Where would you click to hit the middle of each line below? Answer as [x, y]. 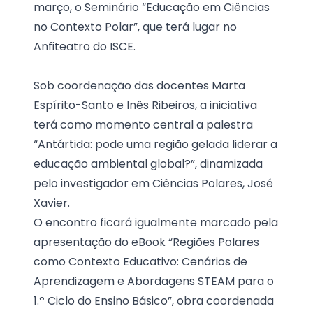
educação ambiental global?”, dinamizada [148, 164]
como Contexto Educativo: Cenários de [140, 262]
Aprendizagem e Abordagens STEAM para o [154, 281]
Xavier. [52, 203]
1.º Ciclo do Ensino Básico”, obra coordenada [154, 301]
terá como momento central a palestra [143, 125]
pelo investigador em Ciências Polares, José [153, 183]
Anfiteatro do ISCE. [85, 46]
